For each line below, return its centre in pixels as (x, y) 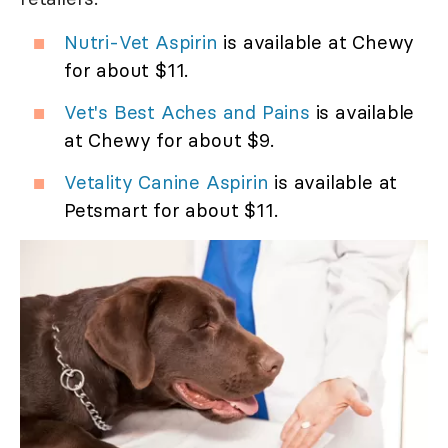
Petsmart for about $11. (171, 210)
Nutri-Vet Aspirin (141, 42)
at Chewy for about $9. (169, 140)
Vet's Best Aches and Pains (187, 112)
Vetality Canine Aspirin (166, 182)
